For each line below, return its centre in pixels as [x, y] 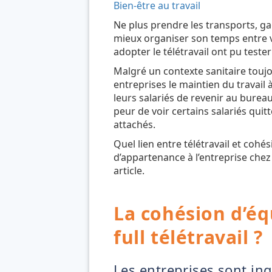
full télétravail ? [188, 237]
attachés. [134, 125]
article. [129, 171]
